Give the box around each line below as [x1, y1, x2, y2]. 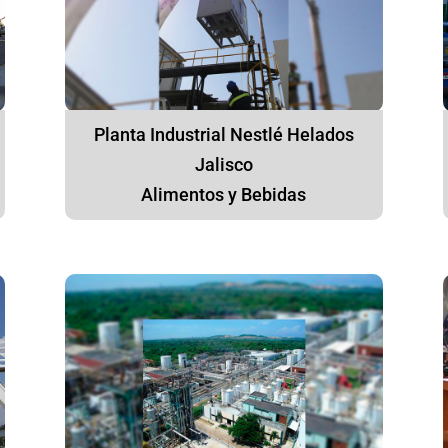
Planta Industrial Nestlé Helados [93, 124, 354, 146]
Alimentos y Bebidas [141, 184, 307, 206]
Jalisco [194, 154, 253, 176]
